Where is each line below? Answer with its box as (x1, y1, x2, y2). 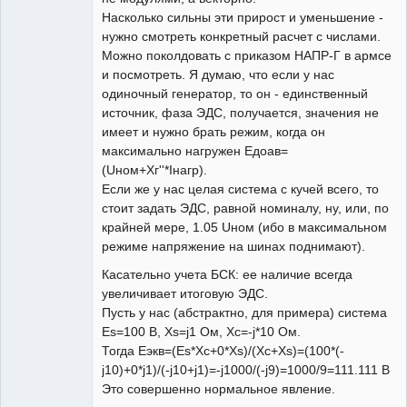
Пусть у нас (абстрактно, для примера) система (102, 305, 387, 321)
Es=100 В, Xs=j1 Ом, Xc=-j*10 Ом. (102, 324, 301, 340)
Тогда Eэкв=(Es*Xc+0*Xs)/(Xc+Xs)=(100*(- (102, 343, 344, 359)
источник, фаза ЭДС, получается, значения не (102, 105, 379, 121)
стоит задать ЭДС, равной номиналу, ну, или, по (102, 201, 389, 216)
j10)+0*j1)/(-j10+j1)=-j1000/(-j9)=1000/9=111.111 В (102, 362, 390, 378)
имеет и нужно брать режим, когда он (102, 124, 325, 140)
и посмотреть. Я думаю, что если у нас (102, 67, 334, 83)
